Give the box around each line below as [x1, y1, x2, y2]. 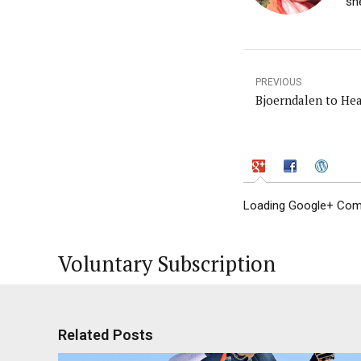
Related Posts [58, 326, 153, 343]
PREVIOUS [255, 77, 301, 88]
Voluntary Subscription [58, 250, 276, 278]
